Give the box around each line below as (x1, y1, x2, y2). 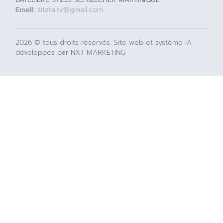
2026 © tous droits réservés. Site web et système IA (15, 37, 192, 48)
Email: (15, 4, 35, 15)
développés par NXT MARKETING (15, 47, 126, 58)
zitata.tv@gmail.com (35, 4, 104, 15)
